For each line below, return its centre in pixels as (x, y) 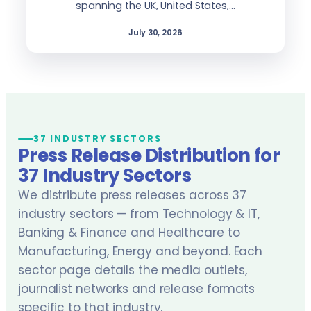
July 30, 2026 (155, 33)
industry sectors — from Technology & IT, (139, 214)
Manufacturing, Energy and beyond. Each (141, 251)
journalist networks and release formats (137, 289)
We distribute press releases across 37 (133, 195)
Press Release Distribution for (149, 155)
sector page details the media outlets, (133, 270)
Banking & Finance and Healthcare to (129, 233)
